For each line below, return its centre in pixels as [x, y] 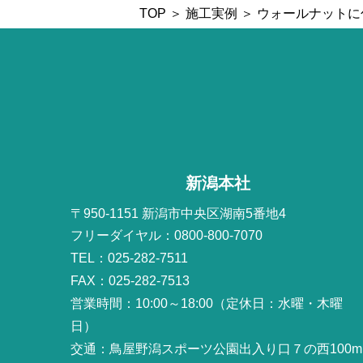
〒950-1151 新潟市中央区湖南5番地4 [179, 214]
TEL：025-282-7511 [130, 258]
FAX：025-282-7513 [130, 281]
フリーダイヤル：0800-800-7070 [167, 235]
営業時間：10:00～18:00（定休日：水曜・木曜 [207, 303]
